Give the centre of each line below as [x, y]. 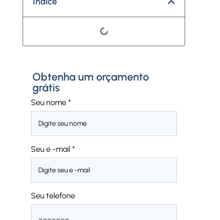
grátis [46, 88]
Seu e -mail [50, 149]
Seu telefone [53, 196]
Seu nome [48, 103]
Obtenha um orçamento [91, 77]
